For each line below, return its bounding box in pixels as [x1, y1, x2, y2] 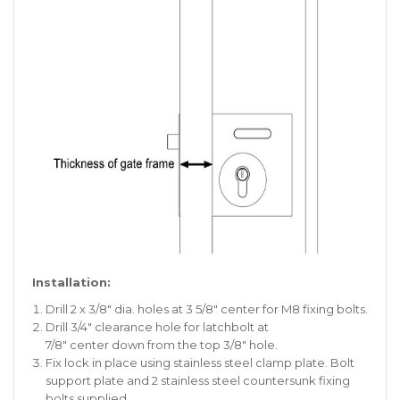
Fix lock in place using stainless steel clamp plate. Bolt [46, 355, 354, 370]
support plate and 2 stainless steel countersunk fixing [46, 373, 350, 387]
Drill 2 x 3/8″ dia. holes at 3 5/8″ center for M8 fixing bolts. [46, 302, 368, 316]
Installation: [32, 275, 114, 289]
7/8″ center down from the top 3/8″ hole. [46, 337, 278, 352]
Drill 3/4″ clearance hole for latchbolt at [46, 320, 269, 334]
